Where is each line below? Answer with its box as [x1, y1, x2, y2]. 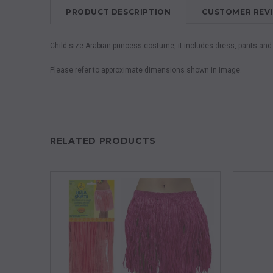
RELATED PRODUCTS [50, 135, 157, 146]
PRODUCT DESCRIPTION [66, 7, 171, 16]
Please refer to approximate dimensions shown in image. [50, 66, 242, 74]
